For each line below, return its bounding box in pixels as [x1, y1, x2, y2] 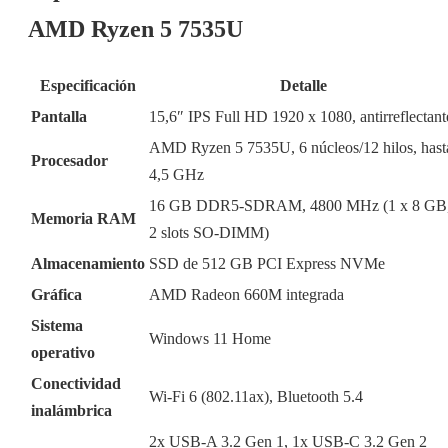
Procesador [31, 152, 108, 170]
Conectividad [31, 375, 121, 393]
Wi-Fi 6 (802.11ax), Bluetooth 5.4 [149, 388, 363, 406]
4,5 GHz [149, 166, 204, 184]
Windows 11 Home [149, 330, 271, 348]
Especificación [40, 77, 136, 95]
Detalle [279, 77, 327, 95]
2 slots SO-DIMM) [149, 224, 269, 242]
